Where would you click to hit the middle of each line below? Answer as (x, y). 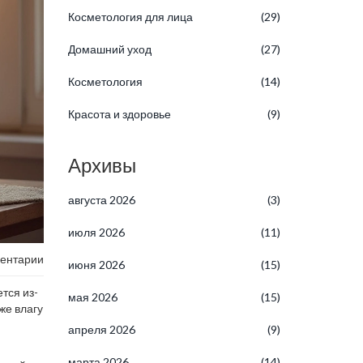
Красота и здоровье (119, 114)
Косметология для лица (130, 17)
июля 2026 (96, 232)
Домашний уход (109, 49)
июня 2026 (96, 265)
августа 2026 (101, 200)
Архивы (102, 165)
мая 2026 (92, 297)
